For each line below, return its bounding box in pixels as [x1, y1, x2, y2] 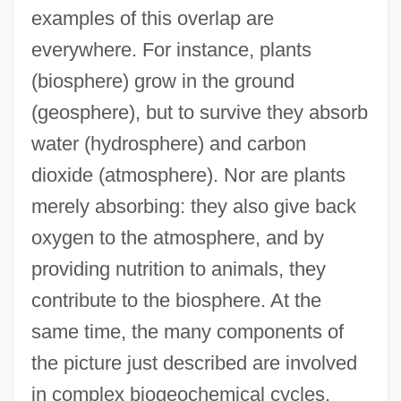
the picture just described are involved [30, 351, 357, 374]
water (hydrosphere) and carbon [30, 132, 306, 155]
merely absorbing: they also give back [30, 194, 356, 218]
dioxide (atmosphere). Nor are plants [30, 163, 346, 186]
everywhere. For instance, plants [30, 38, 311, 61]
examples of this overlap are [30, 6, 274, 30]
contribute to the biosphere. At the [30, 288, 321, 311]
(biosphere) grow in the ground [30, 69, 294, 92]
